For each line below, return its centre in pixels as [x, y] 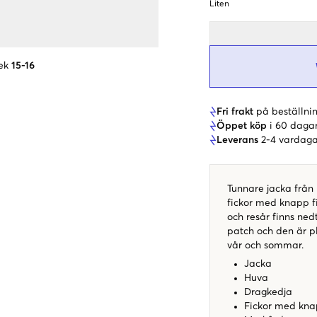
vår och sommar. [265, 245]
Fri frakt [235, 111]
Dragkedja [268, 292]
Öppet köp [242, 126]
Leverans [237, 140]
